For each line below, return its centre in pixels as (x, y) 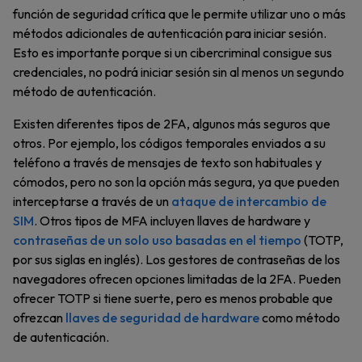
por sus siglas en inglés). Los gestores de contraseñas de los (177, 260)
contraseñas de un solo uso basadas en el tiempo (157, 240)
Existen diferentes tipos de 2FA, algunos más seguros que (172, 124)
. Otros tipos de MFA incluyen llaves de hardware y (172, 221)
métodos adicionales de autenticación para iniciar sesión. (170, 34)
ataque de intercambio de (249, 202)
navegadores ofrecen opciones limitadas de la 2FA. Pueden (177, 279)
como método (300, 318)
